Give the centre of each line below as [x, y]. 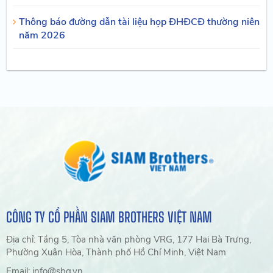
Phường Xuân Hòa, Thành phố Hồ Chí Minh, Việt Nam [116, 253]
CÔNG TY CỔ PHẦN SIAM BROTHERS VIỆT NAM [109, 218]
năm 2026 [42, 36]
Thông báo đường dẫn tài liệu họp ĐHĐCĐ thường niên [140, 22]
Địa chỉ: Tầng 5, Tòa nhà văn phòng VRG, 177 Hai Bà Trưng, [129, 240]
